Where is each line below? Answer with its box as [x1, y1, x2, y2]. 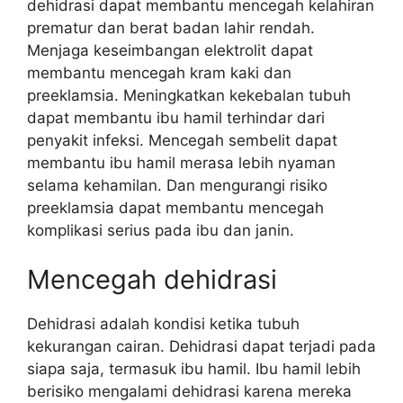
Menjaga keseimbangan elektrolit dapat [27, 40, 313, 59]
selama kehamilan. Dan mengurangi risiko [27, 175, 327, 194]
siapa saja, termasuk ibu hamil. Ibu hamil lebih [27, 360, 361, 378]
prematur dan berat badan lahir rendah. [27, 18, 315, 37]
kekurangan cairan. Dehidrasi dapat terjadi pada [27, 337, 376, 355]
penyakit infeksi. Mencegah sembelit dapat [27, 130, 337, 149]
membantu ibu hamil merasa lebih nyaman [27, 153, 336, 172]
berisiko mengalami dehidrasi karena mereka [27, 382, 352, 400]
